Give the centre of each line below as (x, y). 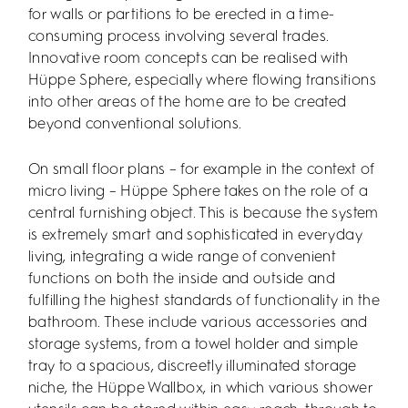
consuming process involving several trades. (179, 36)
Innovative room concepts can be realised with (189, 58)
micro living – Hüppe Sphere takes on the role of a (198, 191)
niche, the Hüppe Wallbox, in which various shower (201, 388)
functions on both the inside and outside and (182, 279)
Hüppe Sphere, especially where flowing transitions (202, 80)
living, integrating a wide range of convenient (183, 257)
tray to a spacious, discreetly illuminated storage (193, 366)
